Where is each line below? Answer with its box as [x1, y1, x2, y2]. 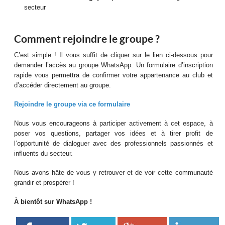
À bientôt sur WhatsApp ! [14, 198, 92, 205]
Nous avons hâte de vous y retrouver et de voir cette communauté [14, 169, 213, 176]
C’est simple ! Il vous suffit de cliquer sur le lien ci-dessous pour [14, 51, 213, 59]
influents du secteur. [14, 150, 73, 157]
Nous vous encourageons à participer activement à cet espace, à [14, 120, 213, 127]
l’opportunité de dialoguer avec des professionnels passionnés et [14, 140, 213, 147]
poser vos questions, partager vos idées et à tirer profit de [14, 130, 213, 137]
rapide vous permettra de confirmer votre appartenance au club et [14, 71, 213, 79]
